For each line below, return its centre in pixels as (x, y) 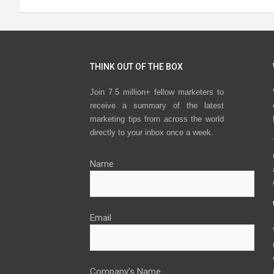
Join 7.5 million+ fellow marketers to (157, 92)
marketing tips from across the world (157, 119)
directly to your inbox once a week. (152, 133)
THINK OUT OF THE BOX (136, 67)
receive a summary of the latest (157, 106)
